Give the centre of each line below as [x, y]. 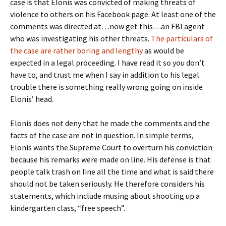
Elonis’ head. [32, 99]
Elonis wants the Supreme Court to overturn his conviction [111, 147]
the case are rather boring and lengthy [77, 50]
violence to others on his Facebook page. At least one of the [113, 14]
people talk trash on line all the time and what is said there [112, 172]
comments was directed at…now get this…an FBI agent [107, 26]
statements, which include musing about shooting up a [105, 196]
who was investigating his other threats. [80, 38]
